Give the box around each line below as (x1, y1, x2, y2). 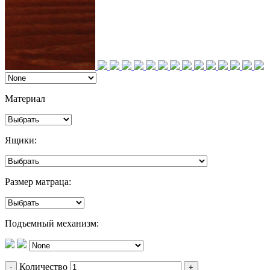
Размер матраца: (5, 177, 71, 187)
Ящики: (5, 135, 37, 146)
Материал (5, 93, 45, 104)
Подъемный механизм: (5, 218, 99, 229)
